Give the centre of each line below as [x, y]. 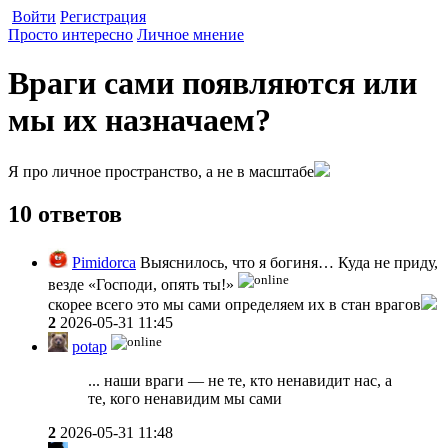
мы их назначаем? [139, 120]
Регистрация [103, 16]
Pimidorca [104, 262]
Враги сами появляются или [212, 83]
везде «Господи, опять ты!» [143, 285]
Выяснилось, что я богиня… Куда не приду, [287, 262]
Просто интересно [70, 34]
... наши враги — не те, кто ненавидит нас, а [240, 381]
